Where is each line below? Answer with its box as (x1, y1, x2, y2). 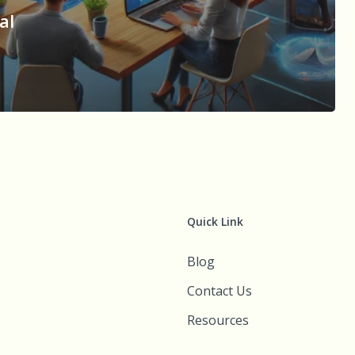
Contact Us (186, 282, 252, 300)
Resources (186, 311, 249, 329)
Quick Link (186, 214, 243, 229)
